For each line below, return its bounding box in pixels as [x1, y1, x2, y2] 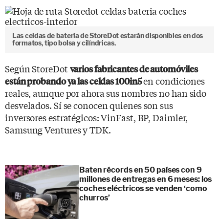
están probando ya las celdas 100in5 [5, 74, 142, 87]
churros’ [79, 193, 110, 202]
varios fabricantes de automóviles [69, 62, 198, 75]
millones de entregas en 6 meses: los [79, 174, 212, 184]
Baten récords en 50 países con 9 [79, 165, 202, 175]
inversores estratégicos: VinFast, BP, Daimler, [5, 110, 188, 124]
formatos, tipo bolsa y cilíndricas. [12, 39, 116, 47]
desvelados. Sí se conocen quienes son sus [5, 98, 173, 111]
